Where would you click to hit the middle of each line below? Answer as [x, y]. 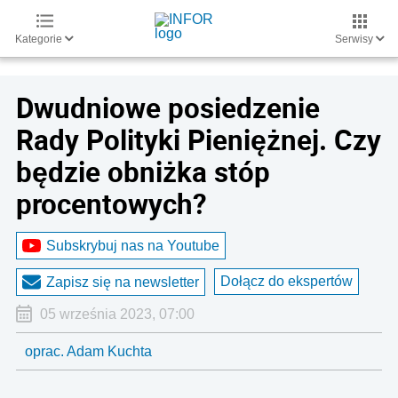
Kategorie [40, 39]
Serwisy [355, 39]
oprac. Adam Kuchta [88, 351]
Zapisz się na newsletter [123, 282]
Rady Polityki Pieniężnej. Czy [199, 139]
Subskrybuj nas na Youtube [133, 245]
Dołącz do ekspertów [287, 281]
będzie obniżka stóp [143, 171]
